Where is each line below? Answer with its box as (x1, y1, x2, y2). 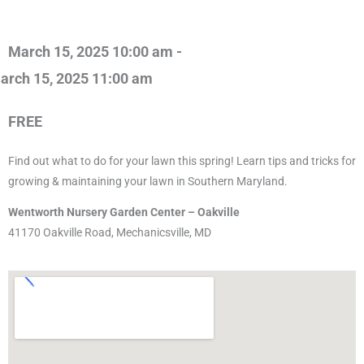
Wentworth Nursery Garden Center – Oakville (8, 206, 240, 219)
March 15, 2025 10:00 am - (8, 42, 182, 60)
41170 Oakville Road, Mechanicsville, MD (8, 226, 211, 240)
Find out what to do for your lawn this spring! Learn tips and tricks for (8, 154, 356, 167)
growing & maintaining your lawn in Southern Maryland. (8, 174, 288, 188)
